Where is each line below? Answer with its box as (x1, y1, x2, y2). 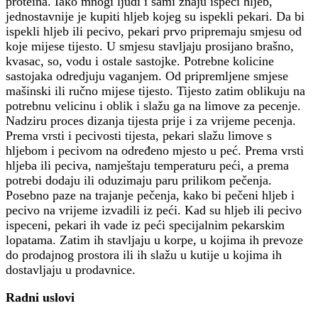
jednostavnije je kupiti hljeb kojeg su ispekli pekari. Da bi (6, 9, 305, 24)
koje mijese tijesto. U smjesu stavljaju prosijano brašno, (6, 39, 294, 54)
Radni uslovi (6, 290, 75, 305)
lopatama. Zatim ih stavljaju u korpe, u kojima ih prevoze (6, 233, 303, 248)
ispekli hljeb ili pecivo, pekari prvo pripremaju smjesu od (6, 24, 302, 39)
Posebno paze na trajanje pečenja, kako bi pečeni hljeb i (6, 188, 295, 203)
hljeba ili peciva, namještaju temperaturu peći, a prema (6, 158, 289, 173)
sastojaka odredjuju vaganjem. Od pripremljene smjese (6, 69, 288, 84)
